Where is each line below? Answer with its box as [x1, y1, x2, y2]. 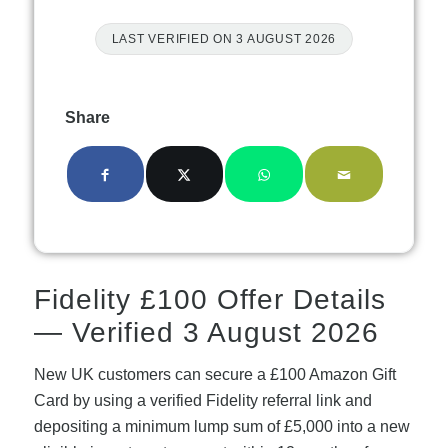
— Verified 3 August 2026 [33, 316, 379, 348]
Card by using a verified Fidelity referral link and [33, 392, 372, 410]
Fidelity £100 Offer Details [33, 283, 386, 315]
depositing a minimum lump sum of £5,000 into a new [33, 418, 410, 436]
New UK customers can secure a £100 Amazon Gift [33, 366, 396, 384]
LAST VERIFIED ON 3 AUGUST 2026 [111, 31, 337, 46]
